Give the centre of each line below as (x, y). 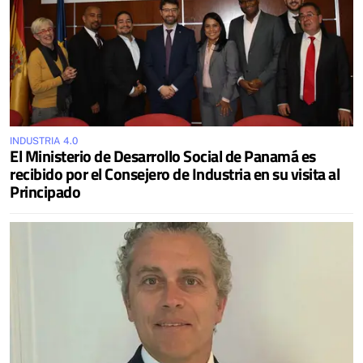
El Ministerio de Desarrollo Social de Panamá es (163, 156)
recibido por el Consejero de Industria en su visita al (175, 173)
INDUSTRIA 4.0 (44, 141)
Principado (45, 191)
